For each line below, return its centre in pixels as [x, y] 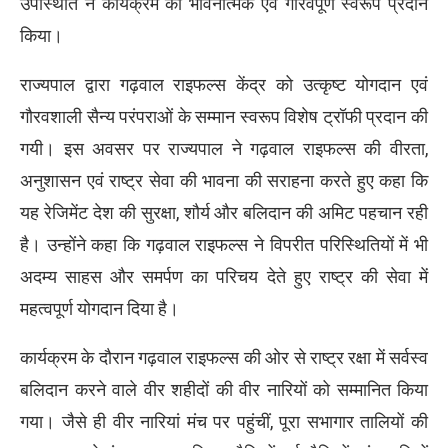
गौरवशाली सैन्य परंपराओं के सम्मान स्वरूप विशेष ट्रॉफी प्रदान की [224, 116]
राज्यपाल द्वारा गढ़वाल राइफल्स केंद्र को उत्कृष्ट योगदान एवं [224, 84]
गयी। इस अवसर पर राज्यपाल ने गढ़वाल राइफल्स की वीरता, [224, 148]
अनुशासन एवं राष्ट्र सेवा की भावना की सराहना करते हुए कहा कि [224, 180]
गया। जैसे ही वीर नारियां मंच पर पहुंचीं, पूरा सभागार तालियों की [224, 421]
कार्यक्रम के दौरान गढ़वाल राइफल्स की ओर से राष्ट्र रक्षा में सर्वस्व [224, 357]
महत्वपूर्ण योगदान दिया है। [99, 308]
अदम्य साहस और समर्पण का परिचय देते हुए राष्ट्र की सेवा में [224, 276]
